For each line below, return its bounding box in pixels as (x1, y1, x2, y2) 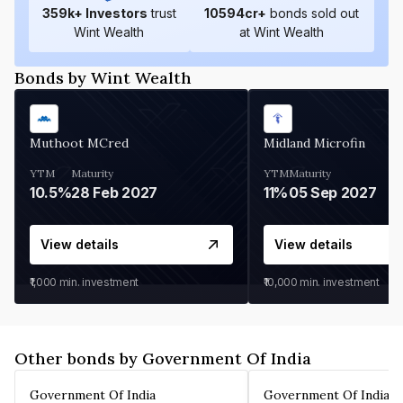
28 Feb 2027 (71, 183, 157, 201)
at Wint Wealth (239, 23, 325, 40)
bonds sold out (270, 4, 360, 21)
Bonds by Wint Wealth (14, 67, 192, 88)
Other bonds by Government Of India (14, 347, 311, 369)
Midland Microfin (264, 134, 365, 151)
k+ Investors (67, 4, 148, 21)
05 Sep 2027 (289, 183, 377, 201)
